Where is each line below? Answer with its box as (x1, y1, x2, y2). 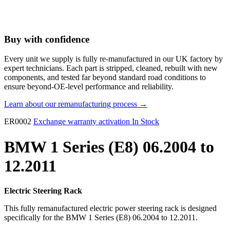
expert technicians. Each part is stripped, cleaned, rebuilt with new (4, 64, 218, 73)
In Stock (132, 117, 159, 126)
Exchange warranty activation (33, 117, 130, 126)
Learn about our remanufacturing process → (4, 100, 147, 109)
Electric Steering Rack (4, 186, 82, 196)
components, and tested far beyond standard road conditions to (4, 73, 206, 82)
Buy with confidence (4, 33, 89, 45)
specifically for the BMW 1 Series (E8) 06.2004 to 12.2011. (4, 213, 198, 222)
